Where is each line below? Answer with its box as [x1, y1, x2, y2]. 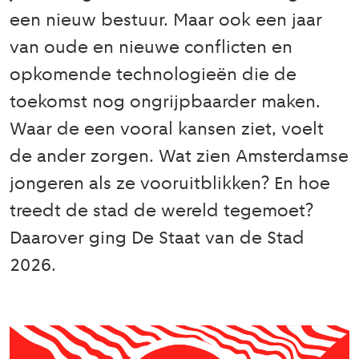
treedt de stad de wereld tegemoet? [10, 203, 313, 221]
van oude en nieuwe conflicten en [10, 39, 292, 58]
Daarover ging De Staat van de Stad [10, 230, 305, 248]
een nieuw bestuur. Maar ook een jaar [10, 12, 322, 30]
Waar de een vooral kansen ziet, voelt [10, 121, 324, 139]
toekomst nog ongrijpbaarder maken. [10, 94, 321, 112]
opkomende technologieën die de [10, 67, 296, 85]
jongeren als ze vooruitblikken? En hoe [10, 175, 330, 194]
